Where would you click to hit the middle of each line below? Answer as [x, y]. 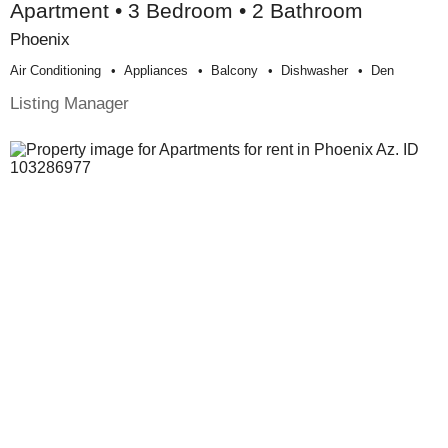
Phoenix [40, 39]
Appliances [156, 71]
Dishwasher [314, 71]
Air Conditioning [55, 71]
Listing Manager [69, 103]
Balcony [234, 71]
